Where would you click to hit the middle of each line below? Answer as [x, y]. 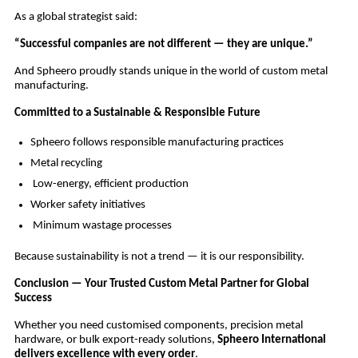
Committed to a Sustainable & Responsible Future [138, 113]
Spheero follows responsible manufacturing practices [157, 143]
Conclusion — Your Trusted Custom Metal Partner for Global [161, 284]
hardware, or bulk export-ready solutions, [115, 340]
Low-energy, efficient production [109, 185]
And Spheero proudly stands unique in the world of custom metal [171, 72]
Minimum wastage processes [101, 226]
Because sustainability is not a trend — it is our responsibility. [159, 257]
